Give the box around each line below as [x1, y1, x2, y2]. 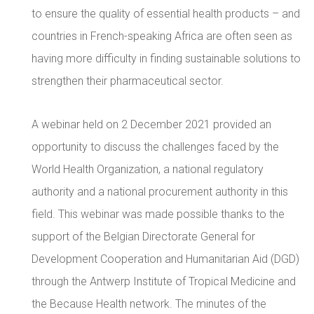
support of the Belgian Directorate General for [32, 230, 255, 243]
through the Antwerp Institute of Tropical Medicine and [32, 275, 296, 288]
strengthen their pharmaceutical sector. [32, 74, 224, 88]
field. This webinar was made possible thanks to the [32, 207, 285, 221]
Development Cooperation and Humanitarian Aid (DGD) [32, 252, 299, 266]
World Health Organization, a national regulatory [32, 163, 264, 176]
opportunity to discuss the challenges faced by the [32, 140, 279, 153]
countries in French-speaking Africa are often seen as [32, 29, 292, 43]
